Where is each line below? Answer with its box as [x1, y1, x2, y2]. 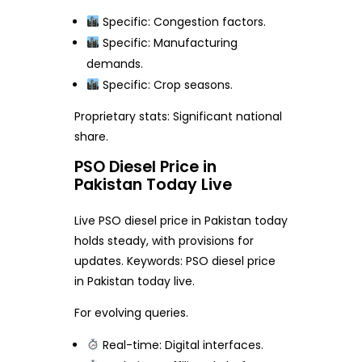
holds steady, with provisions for [74, 232, 254, 249]
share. [74, 128, 108, 145]
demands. [86, 55, 144, 72]
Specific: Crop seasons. [99, 76, 234, 93]
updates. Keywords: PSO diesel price [74, 252, 276, 269]
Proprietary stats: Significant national [74, 107, 282, 124]
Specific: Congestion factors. [99, 13, 267, 30]
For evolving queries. [74, 304, 188, 321]
